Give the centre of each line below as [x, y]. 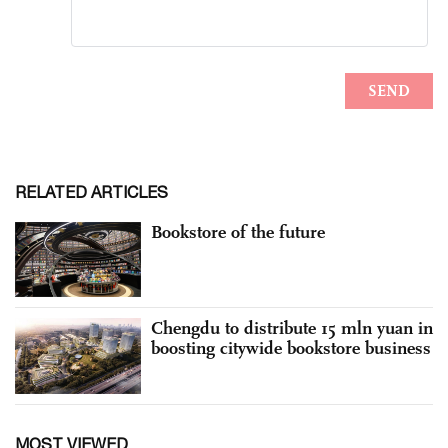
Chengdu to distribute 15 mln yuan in [292, 328]
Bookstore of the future [238, 231]
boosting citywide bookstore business [291, 348]
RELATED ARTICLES [91, 191]
